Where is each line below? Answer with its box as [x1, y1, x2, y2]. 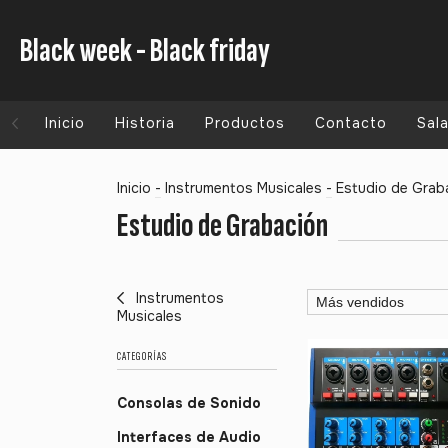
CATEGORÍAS [117, 349, 167, 365]
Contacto [315, 114, 387, 133]
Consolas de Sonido [117, 394, 261, 413]
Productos [205, 114, 285, 133]
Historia [115, 114, 175, 133]
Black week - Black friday [20, 30, 270, 72]
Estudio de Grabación [117, 205, 328, 247]
